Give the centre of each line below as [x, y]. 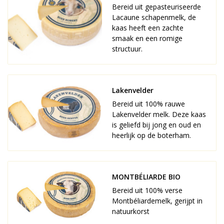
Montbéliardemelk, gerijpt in [157, 201]
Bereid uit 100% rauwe [148, 104]
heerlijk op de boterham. [151, 135]
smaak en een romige [147, 38]
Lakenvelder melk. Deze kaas [159, 114]
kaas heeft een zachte [148, 28]
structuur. [127, 49]
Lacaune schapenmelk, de [154, 17]
